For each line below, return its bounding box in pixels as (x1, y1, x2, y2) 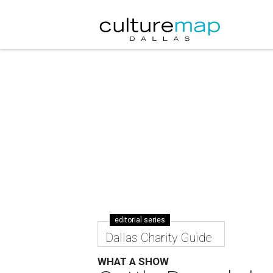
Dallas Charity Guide (105, 230, 212, 245)
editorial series (115, 216, 165, 224)
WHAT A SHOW (97, 255, 169, 268)
